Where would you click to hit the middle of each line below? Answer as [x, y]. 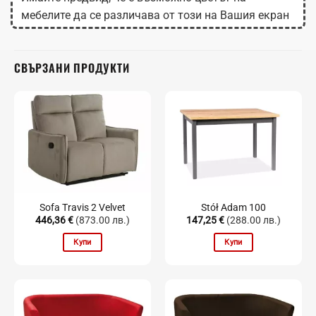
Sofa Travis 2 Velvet [83, 208]
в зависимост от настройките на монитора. [136, 33]
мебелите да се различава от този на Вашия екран [155, 16]
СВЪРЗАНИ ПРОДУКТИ [72, 68]
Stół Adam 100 [233, 208]
